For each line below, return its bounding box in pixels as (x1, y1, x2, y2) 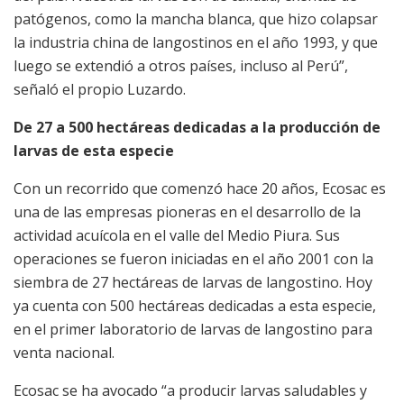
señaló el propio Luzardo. (14, 78, 186, 99)
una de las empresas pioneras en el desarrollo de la (14, 201, 361, 222)
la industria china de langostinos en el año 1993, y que (14, 32, 378, 52)
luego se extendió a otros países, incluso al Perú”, (14, 55, 348, 76)
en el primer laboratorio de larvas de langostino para (14, 318, 372, 339)
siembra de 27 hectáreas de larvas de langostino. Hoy (14, 271, 372, 292)
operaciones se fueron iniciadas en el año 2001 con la (14, 248, 373, 269)
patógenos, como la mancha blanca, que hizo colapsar (14, 8, 378, 29)
